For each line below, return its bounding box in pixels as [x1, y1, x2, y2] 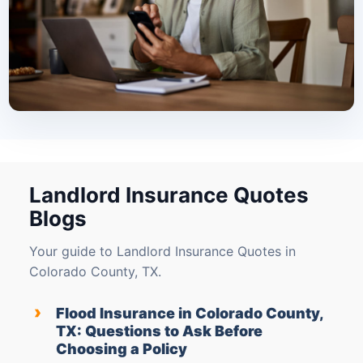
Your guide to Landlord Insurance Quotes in [29, 243, 296, 260]
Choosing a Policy [56, 340, 187, 358]
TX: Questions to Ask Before [56, 322, 263, 340]
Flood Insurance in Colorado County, [56, 305, 323, 322]
